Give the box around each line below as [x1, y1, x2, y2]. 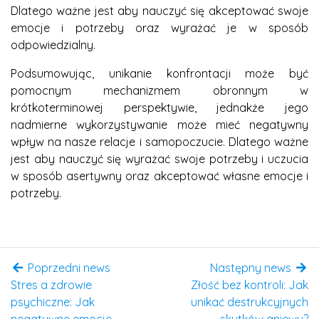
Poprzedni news [25, 260, 110, 275]
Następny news [210, 260, 294, 275]
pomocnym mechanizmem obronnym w [11, 83, 308, 98]
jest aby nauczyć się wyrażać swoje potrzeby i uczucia [11, 151, 308, 166]
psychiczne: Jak [11, 294, 95, 309]
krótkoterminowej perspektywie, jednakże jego [11, 100, 308, 115]
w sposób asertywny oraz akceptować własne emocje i [11, 168, 308, 183]
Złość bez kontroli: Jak [191, 277, 308, 292]
